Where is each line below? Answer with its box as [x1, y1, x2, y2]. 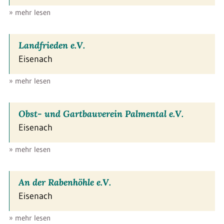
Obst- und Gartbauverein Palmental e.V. [18, 107, 183, 119]
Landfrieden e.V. [18, 39, 85, 51]
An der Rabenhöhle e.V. [18, 176, 111, 188]
